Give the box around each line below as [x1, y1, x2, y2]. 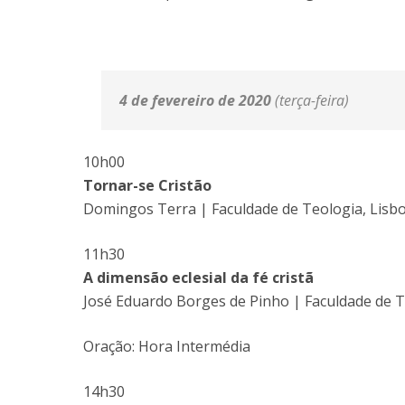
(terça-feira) [275, 90, 349, 110]
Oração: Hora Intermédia [83, 336, 250, 356]
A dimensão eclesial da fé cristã [83, 268, 314, 287]
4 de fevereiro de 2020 [119, 90, 275, 110]
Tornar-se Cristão [83, 175, 212, 195]
